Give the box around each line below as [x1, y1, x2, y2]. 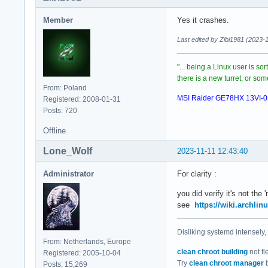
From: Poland [43, 84, 87, 93]
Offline [43, 126, 66, 136]
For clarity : [177, 169, 217, 179]
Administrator [43, 169, 94, 179]
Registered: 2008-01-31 [43, 95, 121, 104]
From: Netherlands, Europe [43, 237, 131, 246]
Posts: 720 [43, 106, 77, 115]
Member [43, 16, 73, 25]
